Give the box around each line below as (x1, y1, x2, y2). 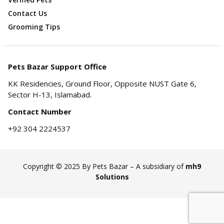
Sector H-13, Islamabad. (8, 89, 91, 100)
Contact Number (8, 106, 71, 117)
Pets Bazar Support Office (8, 61, 106, 72)
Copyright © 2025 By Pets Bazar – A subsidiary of (23, 161, 185, 171)
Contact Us (8, 8, 47, 18)
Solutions (95, 172, 129, 182)
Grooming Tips (8, 22, 60, 32)
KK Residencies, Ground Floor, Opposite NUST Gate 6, (8, 78, 196, 89)
